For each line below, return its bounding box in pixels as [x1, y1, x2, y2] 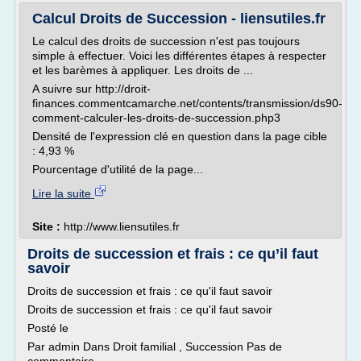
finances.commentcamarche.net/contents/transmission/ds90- [32, 97, 342, 110]
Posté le [27, 322, 68, 334]
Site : [32, 220, 64, 233]
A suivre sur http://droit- [32, 82, 151, 95]
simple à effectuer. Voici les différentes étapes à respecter [32, 49, 326, 62]
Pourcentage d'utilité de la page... [32, 163, 203, 176]
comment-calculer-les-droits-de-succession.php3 [32, 111, 280, 124]
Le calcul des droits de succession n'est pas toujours [32, 35, 300, 48]
